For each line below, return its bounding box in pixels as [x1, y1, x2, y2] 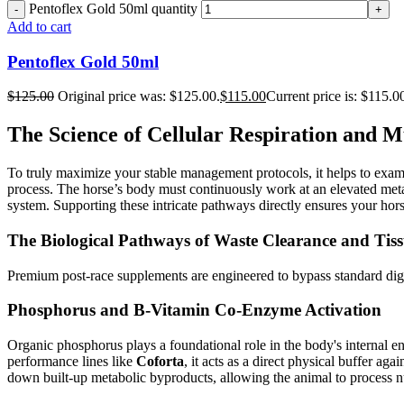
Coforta [136, 353, 184, 370]
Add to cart [7, 18, 71, 34]
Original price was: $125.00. [58, 88, 220, 105]
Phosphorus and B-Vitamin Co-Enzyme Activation [7, 300, 381, 320]
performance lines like [7, 353, 136, 370]
